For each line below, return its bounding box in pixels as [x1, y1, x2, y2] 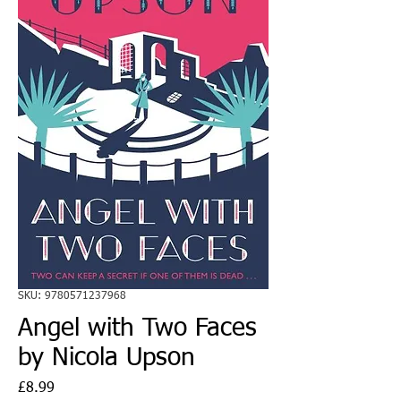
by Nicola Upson [18, 345, 195, 371]
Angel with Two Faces [18, 315, 257, 341]
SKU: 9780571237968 [18, 290, 126, 302]
